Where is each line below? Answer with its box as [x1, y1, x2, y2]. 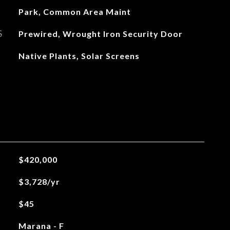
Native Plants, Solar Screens [18, 51, 140, 61]
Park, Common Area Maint [18, 7, 131, 16]
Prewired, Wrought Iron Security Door [18, 29, 183, 39]
